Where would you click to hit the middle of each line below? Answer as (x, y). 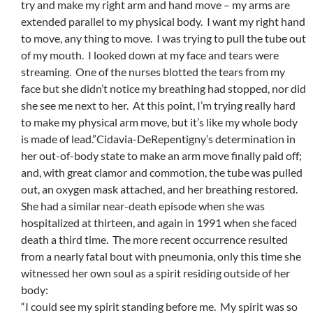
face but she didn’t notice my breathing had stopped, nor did (163, 89)
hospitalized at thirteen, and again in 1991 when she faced (159, 223)
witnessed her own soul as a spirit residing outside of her (155, 273)
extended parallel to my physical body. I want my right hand (163, 22)
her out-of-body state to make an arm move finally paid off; (161, 156)
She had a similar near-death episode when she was (143, 206)
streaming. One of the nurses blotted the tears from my (153, 72)
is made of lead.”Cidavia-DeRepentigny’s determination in (158, 139)
